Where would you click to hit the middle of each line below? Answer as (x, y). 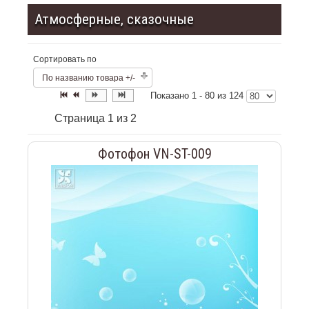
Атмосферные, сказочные (114, 19)
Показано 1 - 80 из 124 (198, 95)
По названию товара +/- (89, 78)
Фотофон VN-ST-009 (154, 153)
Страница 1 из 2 (96, 118)
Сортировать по (65, 59)
